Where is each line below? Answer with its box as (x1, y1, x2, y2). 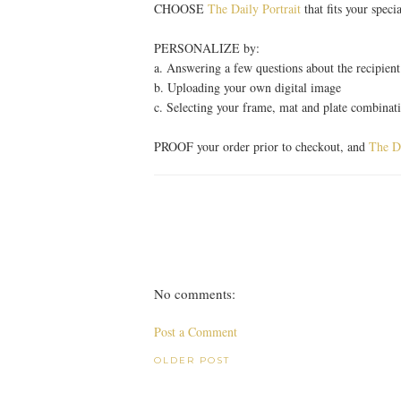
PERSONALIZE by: (154, 39, 260, 57)
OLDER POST (154, 354, 230, 367)
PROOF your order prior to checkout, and (154, 138, 369, 156)
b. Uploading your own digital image (154, 79, 341, 97)
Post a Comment (154, 323, 237, 341)
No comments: (154, 285, 235, 303)
